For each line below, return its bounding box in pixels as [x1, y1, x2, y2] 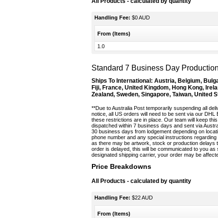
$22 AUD [130, 195, 153, 200]
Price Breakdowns [91, 163, 151, 170]
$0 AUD [130, 15, 150, 20]
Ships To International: [91, 77, 153, 84]
